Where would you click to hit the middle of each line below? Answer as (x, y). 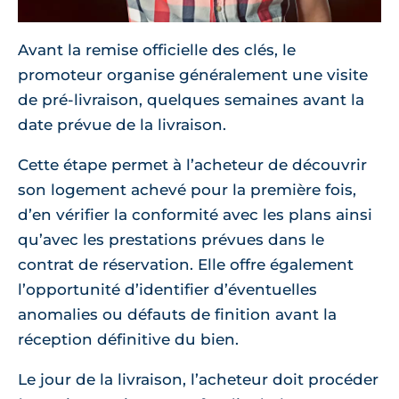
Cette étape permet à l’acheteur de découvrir (192, 164)
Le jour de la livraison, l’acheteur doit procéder (198, 379)
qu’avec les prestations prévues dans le (171, 239)
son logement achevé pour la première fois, (187, 189)
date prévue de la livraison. (122, 124)
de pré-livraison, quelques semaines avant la (191, 99)
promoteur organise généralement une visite (193, 74)
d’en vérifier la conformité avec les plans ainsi (195, 214)
